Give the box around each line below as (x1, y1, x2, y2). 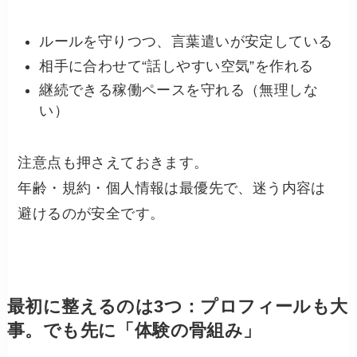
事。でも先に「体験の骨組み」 (6, 321, 261, 341)
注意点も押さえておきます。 (18, 155, 209, 171)
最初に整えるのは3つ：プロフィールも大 (6, 297, 348, 317)
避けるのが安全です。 (18, 206, 165, 222)
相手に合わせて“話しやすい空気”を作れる (39, 57, 314, 74)
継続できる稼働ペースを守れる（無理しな (39, 82, 318, 99)
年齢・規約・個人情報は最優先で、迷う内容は (18, 180, 326, 197)
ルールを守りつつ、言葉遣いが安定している (39, 33, 333, 50)
